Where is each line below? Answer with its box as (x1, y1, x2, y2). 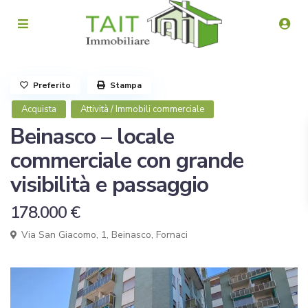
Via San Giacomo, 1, (19, 228, 111, 241)
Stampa (110, 80, 142, 91)
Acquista (21, 103, 56, 115)
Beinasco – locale (10, 122, 174, 151)
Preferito (33, 80, 71, 91)
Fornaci (156, 228, 188, 241)
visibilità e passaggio (10, 170, 208, 199)
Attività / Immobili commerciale (80, 103, 204, 115)
